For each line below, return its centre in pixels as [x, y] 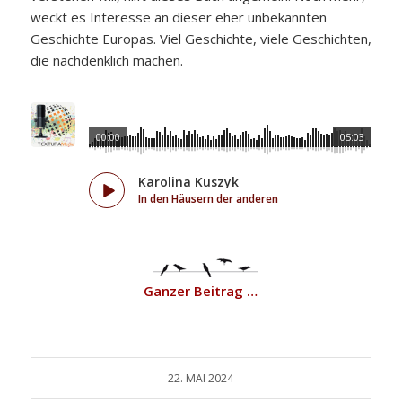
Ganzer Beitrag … [201, 291]
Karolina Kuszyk [188, 182]
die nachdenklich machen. [106, 60]
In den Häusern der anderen [208, 199]
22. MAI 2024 [201, 379]
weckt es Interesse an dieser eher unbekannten [178, 17]
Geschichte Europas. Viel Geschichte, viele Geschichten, [201, 38]
